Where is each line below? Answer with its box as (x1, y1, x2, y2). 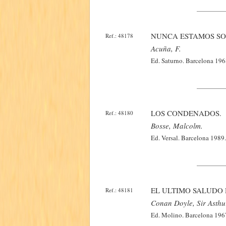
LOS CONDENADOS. (151, 108, 221, 118)
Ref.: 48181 (105, 186, 133, 194)
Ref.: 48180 (105, 109, 133, 117)
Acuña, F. (151, 43, 181, 53)
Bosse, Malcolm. (151, 121, 203, 131)
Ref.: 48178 (105, 32, 133, 39)
